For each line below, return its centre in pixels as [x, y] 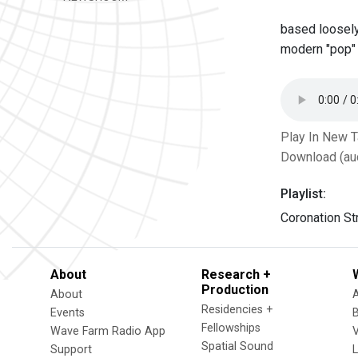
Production [235, 290]
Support [71, 350]
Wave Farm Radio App [108, 331]
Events [68, 313]
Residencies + [237, 310]
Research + [236, 274]
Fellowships [231, 328]
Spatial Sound [237, 346]
